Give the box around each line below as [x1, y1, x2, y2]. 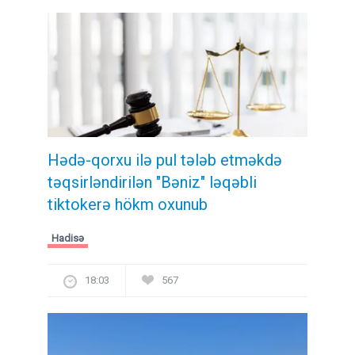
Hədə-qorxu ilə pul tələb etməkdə [48, 150, 282, 170]
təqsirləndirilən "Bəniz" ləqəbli [48, 172, 257, 192]
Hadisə [52, 231, 84, 244]
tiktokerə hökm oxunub [48, 194, 208, 214]
